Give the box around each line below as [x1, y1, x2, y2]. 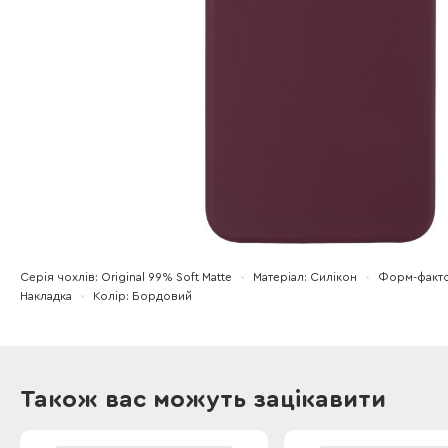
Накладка [20, 290, 72, 302]
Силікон [310, 271, 357, 283]
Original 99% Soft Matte [101, 271, 232, 283]
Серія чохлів [20, 271, 95, 283]
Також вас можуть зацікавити [20, 388, 386, 412]
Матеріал [253, 271, 304, 283]
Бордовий [132, 290, 192, 302]
